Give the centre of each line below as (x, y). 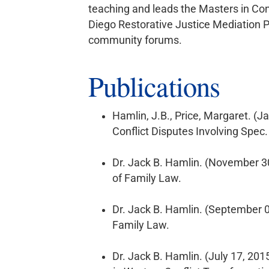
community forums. (135, 40)
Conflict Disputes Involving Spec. (190, 131)
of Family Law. (147, 178)
